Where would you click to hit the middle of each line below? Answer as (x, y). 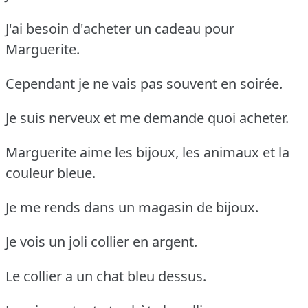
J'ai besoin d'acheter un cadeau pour (120, 28)
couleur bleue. (51, 173)
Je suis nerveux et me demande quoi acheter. (147, 118)
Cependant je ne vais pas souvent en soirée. (144, 83)
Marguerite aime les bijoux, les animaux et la (147, 152)
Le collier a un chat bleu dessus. (106, 276)
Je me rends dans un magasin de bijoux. (132, 207)
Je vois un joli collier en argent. (101, 241)
